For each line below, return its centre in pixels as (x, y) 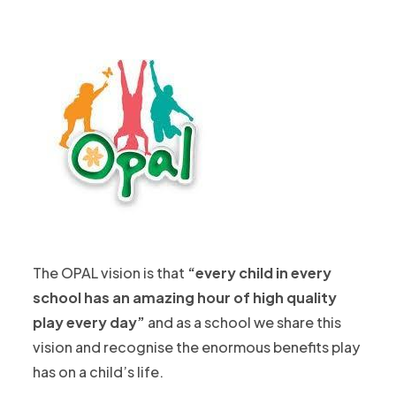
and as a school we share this (245, 322)
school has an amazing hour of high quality (185, 297)
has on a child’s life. (99, 372)
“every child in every (260, 273)
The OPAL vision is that (110, 273)
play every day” (91, 322)
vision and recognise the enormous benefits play (197, 347)
